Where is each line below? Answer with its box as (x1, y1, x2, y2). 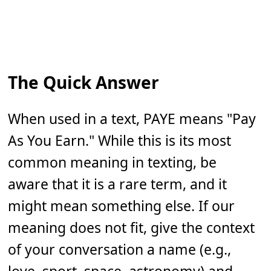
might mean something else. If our (8, 196, 235, 216)
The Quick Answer (8, 71, 160, 94)
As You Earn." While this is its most (8, 131, 232, 151)
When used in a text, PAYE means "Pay (8, 109, 256, 129)
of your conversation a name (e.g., (8, 240, 232, 260)
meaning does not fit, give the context (8, 218, 255, 238)
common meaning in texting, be (8, 152, 217, 172)
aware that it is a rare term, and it (8, 174, 227, 194)
